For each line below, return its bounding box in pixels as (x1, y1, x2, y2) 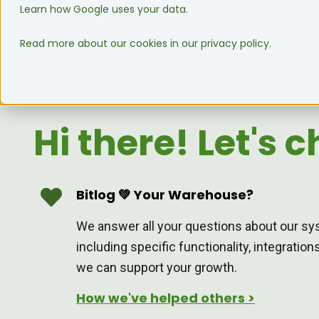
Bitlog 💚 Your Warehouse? (76, 186, 253, 204)
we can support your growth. (76, 260, 237, 275)
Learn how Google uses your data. (20, 1, 188, 16)
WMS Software (134, 29, 214, 43)
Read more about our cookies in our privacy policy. (20, 36, 271, 51)
